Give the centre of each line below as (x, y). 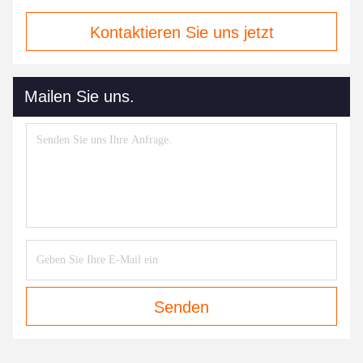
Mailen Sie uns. (79, 96)
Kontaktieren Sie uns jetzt (181, 32)
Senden (181, 307)
